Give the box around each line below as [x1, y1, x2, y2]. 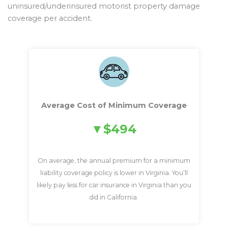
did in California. [89, 193, 138, 202]
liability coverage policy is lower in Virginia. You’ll [40, 169, 188, 177]
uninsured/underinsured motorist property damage [8, 1, 200, 11]
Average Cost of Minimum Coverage [41, 100, 187, 110]
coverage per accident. [8, 13, 92, 23]
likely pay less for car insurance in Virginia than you [36, 181, 191, 189]
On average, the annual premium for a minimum [37, 157, 190, 165]
